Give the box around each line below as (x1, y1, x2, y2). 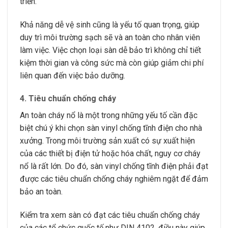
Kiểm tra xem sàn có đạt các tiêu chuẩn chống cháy (20, 210, 200, 220)
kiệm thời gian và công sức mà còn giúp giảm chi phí (20, 58, 204, 68)
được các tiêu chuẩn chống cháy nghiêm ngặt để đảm (20, 174, 208, 184)
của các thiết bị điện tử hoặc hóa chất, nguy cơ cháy (20, 149, 201, 159)
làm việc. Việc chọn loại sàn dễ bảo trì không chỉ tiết (20, 45, 201, 55)
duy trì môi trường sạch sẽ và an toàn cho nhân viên (20, 32, 200, 42)
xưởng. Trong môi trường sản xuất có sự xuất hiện (20, 136, 195, 146)
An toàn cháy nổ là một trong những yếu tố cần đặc (20, 110, 197, 121)
